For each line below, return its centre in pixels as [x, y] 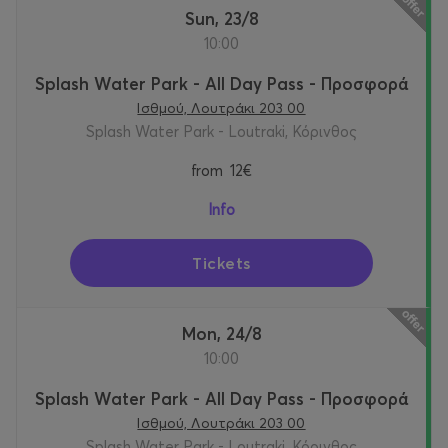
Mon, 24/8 [228, 334]
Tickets [221, 263]
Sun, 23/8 [226, 19]
